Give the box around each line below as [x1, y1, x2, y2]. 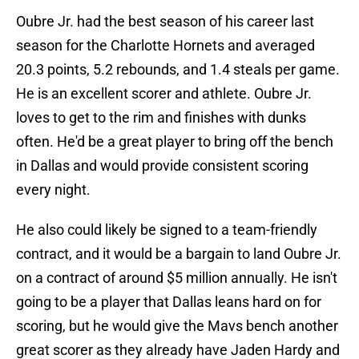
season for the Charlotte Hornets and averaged [16, 37, 315, 54]
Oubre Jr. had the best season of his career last [16, 13, 314, 30]
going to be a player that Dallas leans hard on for [16, 293, 321, 311]
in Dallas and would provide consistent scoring [16, 157, 309, 175]
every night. [16, 181, 91, 199]
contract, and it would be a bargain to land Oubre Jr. [16, 245, 341, 263]
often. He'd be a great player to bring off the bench [16, 133, 333, 151]
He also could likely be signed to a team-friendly [16, 221, 317, 239]
